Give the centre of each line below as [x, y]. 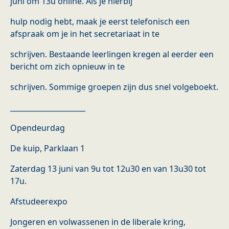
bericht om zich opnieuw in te [67, 67]
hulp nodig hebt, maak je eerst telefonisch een [100, 22]
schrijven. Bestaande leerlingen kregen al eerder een [112, 54]
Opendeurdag [38, 128]
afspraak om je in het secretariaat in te [85, 34]
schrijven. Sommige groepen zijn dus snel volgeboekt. [114, 87]
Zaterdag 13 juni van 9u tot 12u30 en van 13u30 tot [108, 169]
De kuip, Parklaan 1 [48, 148]
